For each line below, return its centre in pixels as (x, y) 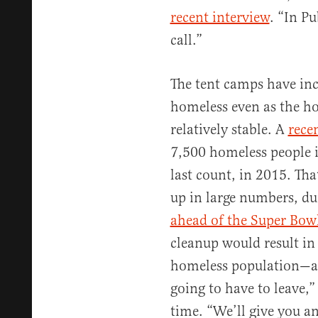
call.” (186, 40)
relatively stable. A (229, 130)
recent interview (220, 17)
